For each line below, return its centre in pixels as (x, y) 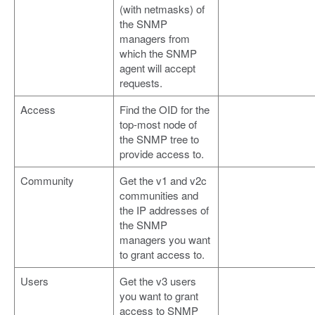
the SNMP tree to (159, 139)
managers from (155, 39)
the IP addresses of (164, 210)
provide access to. (162, 154)
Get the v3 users (158, 281)
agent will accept (157, 68)
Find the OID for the (165, 110)
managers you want (165, 240)
